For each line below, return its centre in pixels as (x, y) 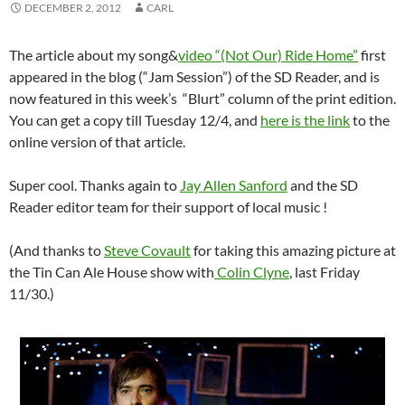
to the (370, 120)
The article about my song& (94, 55)
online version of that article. (97, 142)
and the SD (323, 185)
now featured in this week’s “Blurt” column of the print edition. (202, 99)
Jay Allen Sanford (234, 185)
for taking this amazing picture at (293, 250)
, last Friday (325, 272)
